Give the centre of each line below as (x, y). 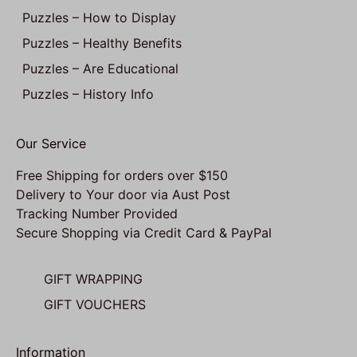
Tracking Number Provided (97, 213)
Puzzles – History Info (88, 94)
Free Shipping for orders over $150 (122, 175)
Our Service (51, 143)
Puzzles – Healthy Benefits (102, 43)
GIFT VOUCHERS (95, 305)
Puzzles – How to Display (99, 17)
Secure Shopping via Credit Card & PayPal (144, 232)
